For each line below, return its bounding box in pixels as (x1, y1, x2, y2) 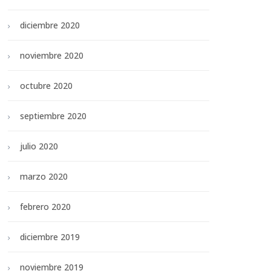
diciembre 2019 (20, 231, 80, 243)
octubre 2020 (20, 80, 73, 92)
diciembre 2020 (20, 19, 80, 31)
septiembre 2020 (20, 110, 87, 122)
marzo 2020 (20, 171, 68, 183)
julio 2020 (20, 140, 58, 152)
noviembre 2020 (20, 50, 83, 62)
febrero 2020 (20, 201, 71, 213)
